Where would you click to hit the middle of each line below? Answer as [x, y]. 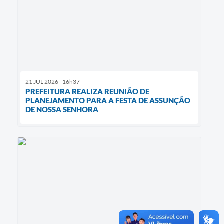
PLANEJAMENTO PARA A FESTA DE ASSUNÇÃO [108, 101]
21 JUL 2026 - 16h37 [53, 82]
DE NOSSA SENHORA [62, 110]
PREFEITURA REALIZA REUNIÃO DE [87, 92]
